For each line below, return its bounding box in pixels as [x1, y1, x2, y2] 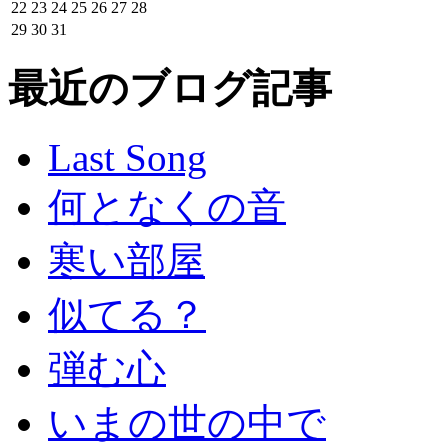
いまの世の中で [48, 400, 326, 444]
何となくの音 [48, 184, 286, 228]
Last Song [48, 135, 207, 179]
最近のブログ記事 [8, 65, 332, 111]
